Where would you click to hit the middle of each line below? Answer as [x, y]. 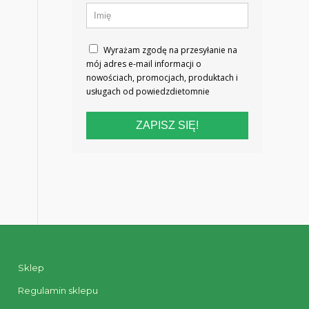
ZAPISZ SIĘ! [168, 125]
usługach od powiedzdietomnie [148, 91]
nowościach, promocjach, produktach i [162, 77]
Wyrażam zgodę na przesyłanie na [170, 50]
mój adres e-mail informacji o [144, 63]
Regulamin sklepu [58, 290]
